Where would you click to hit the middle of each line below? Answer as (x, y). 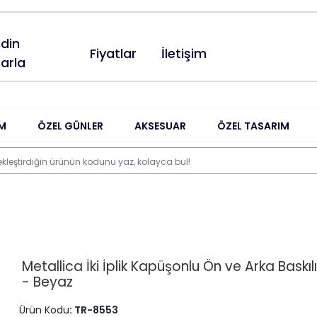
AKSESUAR (161, 126)
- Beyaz (47, 282)
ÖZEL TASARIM (254, 126)
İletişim (184, 53)
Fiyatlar (114, 53)
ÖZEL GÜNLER (70, 126)
